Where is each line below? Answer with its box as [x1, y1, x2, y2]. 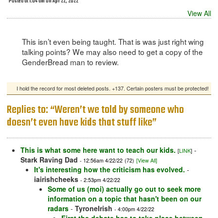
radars [48, 203, 69, 214]
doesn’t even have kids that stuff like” [7, 114, 157, 131]
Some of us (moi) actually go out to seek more [48, 184, 201, 194]
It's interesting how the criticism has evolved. [34, 164, 185, 175]
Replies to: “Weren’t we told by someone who [7, 102, 184, 119]
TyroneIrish [75, 203, 112, 214]
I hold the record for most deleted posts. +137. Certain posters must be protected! [17, 84, 209, 92]
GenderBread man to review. [21, 56, 119, 68]
